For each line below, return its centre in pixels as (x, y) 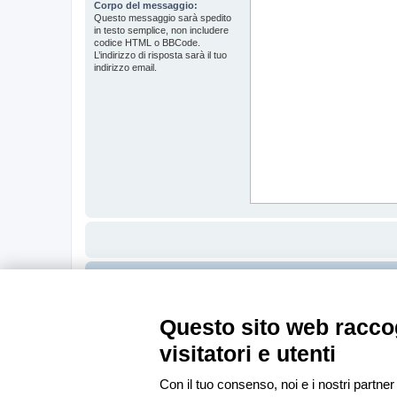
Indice (124, 277)
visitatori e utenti (248, 354)
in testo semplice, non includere (161, 30)
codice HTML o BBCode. (147, 43)
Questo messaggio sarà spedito (163, 18)
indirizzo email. (125, 67)
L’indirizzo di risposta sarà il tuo (160, 55)
